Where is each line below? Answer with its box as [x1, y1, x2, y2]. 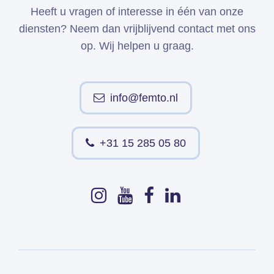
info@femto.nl [109, 91, 178, 104]
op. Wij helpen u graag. [80, 39, 194, 52]
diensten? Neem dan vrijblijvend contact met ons [18, 22, 256, 35]
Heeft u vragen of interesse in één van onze [31, 5, 243, 18]
